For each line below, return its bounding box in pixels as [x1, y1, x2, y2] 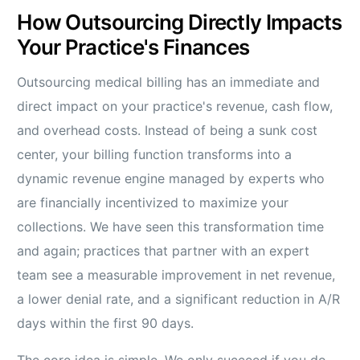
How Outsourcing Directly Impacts [17, 10, 342, 35]
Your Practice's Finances [17, 35, 250, 60]
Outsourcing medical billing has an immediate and [17, 74, 321, 91]
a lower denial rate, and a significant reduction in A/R [17, 291, 341, 308]
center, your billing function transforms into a [17, 146, 292, 163]
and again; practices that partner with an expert [17, 243, 310, 260]
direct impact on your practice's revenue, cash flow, [17, 98, 333, 115]
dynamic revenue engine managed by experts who [17, 170, 325, 187]
